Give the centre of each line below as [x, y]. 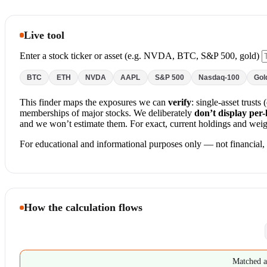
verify [180, 103]
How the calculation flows [83, 207]
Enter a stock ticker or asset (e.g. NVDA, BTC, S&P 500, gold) [139, 55]
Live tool [44, 35]
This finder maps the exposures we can [94, 103]
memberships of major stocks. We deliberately [107, 113]
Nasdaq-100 [219, 78]
